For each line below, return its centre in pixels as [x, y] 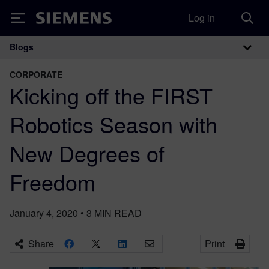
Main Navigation [83, 60]
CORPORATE [36, 74]
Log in [202, 18]
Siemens [56, 20]
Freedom [53, 182]
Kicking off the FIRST [111, 95]
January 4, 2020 [44, 213]
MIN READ [118, 213]
